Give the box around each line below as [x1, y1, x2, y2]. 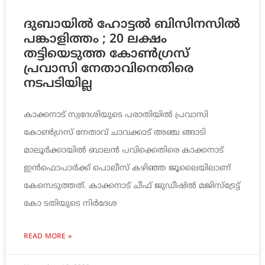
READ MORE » [24, 232, 72, 242]
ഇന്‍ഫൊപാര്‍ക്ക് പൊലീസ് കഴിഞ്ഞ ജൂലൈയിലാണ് [24, 163, 231, 174]
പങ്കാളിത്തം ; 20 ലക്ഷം [24, 32, 167, 48]
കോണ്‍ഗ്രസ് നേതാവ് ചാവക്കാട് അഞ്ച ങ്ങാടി [24, 128, 206, 138]
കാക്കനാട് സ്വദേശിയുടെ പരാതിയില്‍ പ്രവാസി [24, 110, 208, 121]
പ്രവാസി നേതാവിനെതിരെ [24, 62, 194, 77]
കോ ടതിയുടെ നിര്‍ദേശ [24, 199, 117, 209]
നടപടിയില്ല [24, 76, 92, 92]
